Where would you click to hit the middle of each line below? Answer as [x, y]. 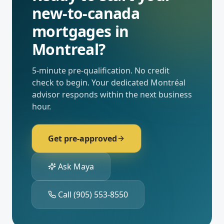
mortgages [72, 31]
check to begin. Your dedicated [91, 82]
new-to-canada [86, 13]
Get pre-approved [82, 138]
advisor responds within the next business [112, 94]
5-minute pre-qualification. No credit [101, 70]
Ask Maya [76, 166]
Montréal [168, 82]
